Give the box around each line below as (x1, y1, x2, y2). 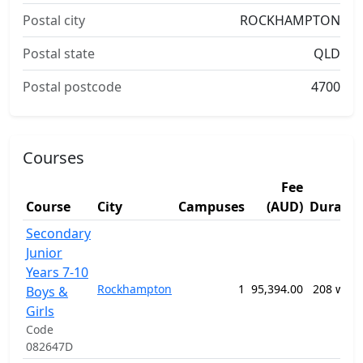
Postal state (23, 45, 95, 62)
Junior (26, 244, 62, 262)
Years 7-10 (26, 263, 88, 281)
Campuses (178, 198, 245, 216)
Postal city (23, 11, 85, 29)
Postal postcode (23, 78, 122, 96)
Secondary (26, 224, 91, 242)
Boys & (26, 283, 68, 301)
